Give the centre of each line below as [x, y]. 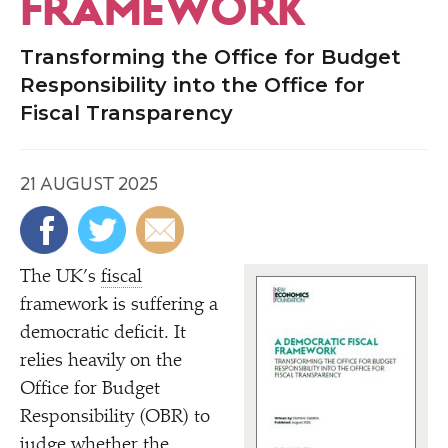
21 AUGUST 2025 [89, 183]
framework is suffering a [119, 305]
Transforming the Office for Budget [210, 57]
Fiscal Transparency [126, 113]
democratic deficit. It [103, 333]
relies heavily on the [101, 361]
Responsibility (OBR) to [115, 417]
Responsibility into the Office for [192, 85]
